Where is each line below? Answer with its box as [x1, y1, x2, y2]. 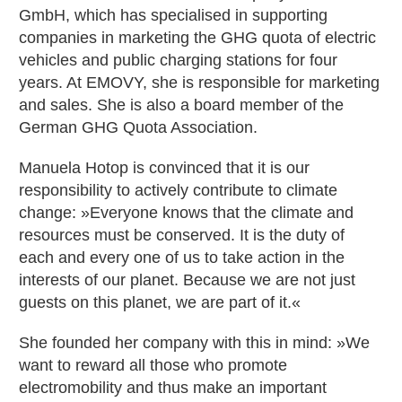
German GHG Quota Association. [19, 118, 258, 137]
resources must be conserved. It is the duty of [19, 226, 345, 245]
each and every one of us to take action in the [19, 249, 345, 267]
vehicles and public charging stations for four [19, 51, 337, 70]
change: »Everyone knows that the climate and [19, 204, 354, 223]
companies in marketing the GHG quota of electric [19, 29, 376, 48]
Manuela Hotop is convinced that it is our [19, 159, 310, 178]
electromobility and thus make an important [19, 379, 327, 398]
